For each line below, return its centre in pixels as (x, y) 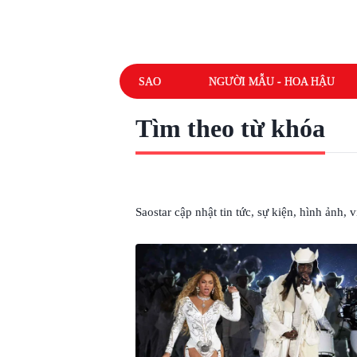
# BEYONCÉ (179, 180)
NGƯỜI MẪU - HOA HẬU (271, 81)
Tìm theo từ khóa (230, 128)
